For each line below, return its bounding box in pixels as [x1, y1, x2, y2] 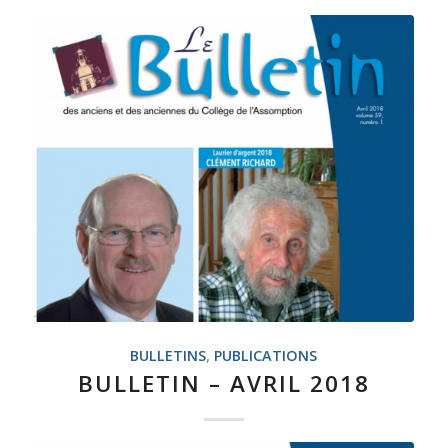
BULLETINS [130, 346, 207, 366]
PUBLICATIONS [214, 346, 318, 366]
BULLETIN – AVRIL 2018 [77, 368, 370, 400]
